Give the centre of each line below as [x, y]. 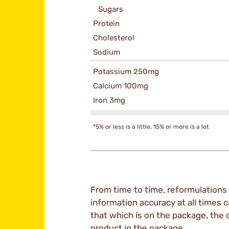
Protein [106, 24]
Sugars [111, 9]
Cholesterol [114, 38]
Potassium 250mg [126, 72]
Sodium [107, 52]
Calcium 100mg [121, 86]
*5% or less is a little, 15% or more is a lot [151, 127]
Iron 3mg [109, 100]
